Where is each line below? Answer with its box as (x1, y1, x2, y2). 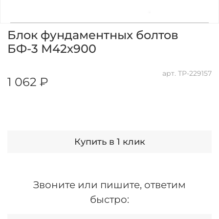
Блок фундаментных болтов (7, 28, 178, 43)
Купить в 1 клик (74, 136, 145, 148)
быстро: (90, 194, 129, 206)
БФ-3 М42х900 (7, 42, 96, 56)
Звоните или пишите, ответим (33, 179, 186, 191)
